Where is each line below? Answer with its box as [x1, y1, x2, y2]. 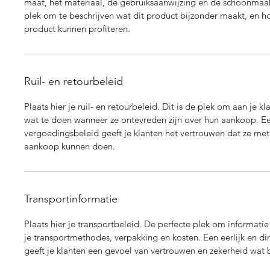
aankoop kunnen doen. [24, 140, 115, 152]
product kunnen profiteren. [24, 23, 130, 35]
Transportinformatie [24, 192, 118, 206]
